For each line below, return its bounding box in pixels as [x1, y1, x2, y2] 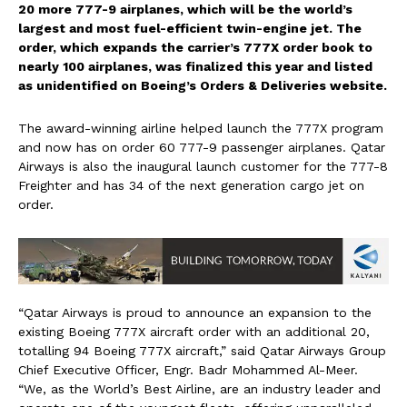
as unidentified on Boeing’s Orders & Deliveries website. [18, 78, 387, 94]
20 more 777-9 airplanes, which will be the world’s [18, 2, 352, 17]
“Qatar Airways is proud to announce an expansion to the [18, 304, 372, 320]
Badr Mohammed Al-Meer [198, 362, 354, 377]
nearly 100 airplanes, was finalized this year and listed [18, 59, 372, 74]
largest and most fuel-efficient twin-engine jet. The [18, 21, 362, 36]
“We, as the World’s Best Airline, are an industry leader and [18, 381, 381, 396]
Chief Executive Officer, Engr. [18, 362, 198, 377]
